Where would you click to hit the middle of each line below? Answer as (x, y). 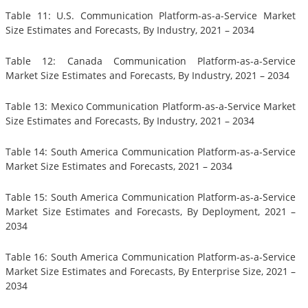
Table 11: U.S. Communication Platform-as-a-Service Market (151, 16)
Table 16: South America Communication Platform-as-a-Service (151, 257)
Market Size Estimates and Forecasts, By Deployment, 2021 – (151, 212)
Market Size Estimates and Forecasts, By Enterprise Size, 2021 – (151, 272)
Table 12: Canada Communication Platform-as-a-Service (151, 61)
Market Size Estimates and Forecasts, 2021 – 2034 (119, 166)
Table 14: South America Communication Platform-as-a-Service (151, 152)
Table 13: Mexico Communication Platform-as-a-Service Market (151, 107)
